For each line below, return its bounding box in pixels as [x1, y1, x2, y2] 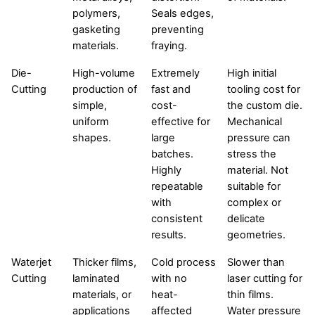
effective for [151, 115, 210, 128]
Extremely [151, 66, 200, 79]
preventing [151, 22, 204, 36]
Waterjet [11, 255, 51, 269]
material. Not [227, 163, 288, 176]
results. [151, 228, 186, 241]
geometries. [227, 228, 285, 241]
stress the [227, 147, 276, 160]
